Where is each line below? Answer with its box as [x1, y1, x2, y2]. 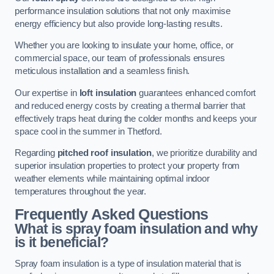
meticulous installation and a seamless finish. [15, 66, 190, 76]
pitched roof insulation [57, 148, 152, 158]
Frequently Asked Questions [15, 206, 209, 223]
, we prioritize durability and [152, 148, 257, 158]
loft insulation [79, 87, 137, 98]
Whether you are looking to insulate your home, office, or [15, 40, 234, 51]
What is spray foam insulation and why [15, 220, 258, 237]
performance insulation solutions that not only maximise [15, 6, 231, 16]
